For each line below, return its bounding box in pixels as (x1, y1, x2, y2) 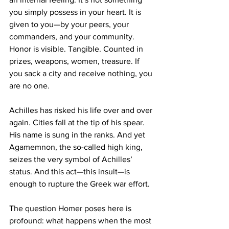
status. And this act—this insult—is (9, 167, 132, 176)
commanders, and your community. (9, 32, 136, 41)
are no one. (9, 81, 50, 90)
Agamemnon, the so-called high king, (9, 142, 145, 151)
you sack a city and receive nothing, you (9, 68, 154, 78)
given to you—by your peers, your (9, 19, 131, 29)
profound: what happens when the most (9, 216, 153, 225)
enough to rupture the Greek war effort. (9, 179, 150, 188)
